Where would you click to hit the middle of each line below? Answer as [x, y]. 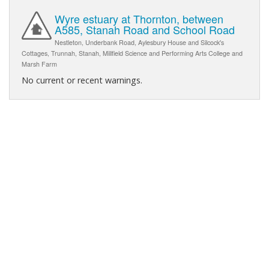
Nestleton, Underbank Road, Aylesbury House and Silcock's [139, 42]
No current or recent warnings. [82, 80]
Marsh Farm [39, 64]
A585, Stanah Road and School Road [145, 29]
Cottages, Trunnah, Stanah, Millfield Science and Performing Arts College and [132, 53]
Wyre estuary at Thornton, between [139, 18]
